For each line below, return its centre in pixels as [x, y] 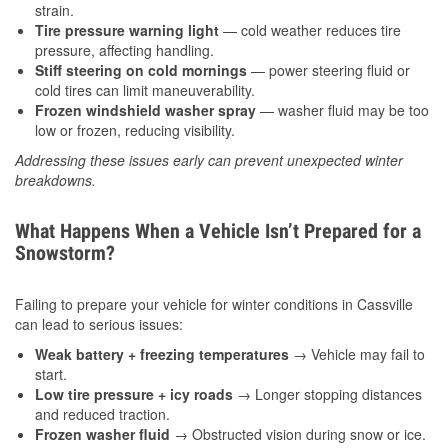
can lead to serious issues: [99, 324]
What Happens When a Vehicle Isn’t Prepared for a [218, 231]
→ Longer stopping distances [327, 394]
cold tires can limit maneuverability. [145, 90]
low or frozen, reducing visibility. [135, 130]
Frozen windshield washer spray [145, 110]
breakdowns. [55, 180]
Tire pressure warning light [127, 30]
